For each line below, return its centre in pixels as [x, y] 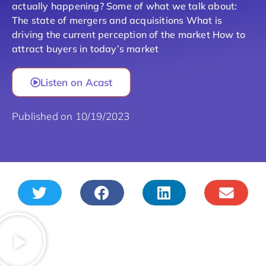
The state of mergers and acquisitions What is [117, 20]
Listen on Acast [76, 83]
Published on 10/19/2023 [71, 116]
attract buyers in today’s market [85, 49]
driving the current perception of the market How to [129, 35]
